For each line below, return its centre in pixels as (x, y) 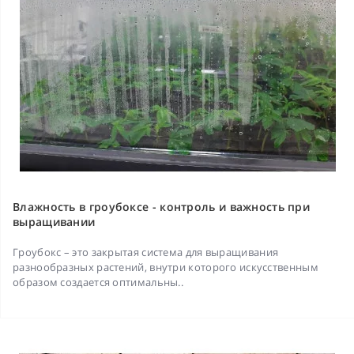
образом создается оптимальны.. (98, 282)
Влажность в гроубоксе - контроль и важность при (162, 207)
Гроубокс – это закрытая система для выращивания (146, 252)
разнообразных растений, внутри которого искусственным (166, 267)
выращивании (54, 222)
